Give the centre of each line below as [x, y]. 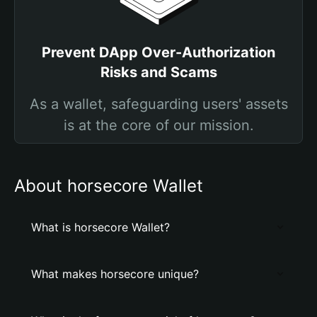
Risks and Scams [158, 72]
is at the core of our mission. [158, 125]
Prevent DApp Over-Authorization [158, 52]
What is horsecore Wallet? [100, 227]
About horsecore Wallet [109, 186]
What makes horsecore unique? [115, 274]
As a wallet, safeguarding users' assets [158, 104]
